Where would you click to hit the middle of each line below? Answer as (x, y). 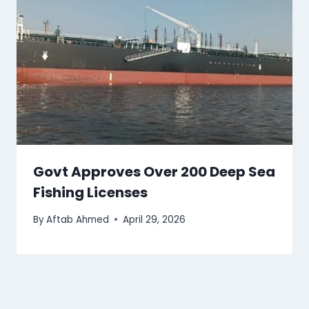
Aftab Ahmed (78, 219)
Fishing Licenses (90, 192)
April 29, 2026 (154, 219)
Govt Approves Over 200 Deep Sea (154, 171)
